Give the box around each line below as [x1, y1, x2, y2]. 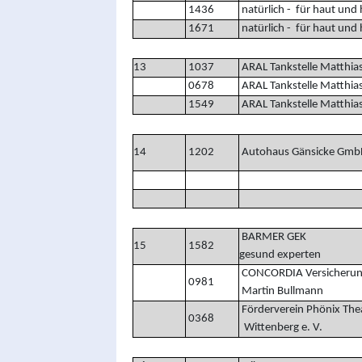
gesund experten [238, 248, 321, 261]
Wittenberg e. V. [238, 321, 322, 334]
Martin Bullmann [238, 284, 323, 297]
